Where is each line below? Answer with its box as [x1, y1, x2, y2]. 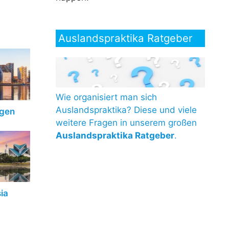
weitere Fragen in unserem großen [55, 117, 197, 128]
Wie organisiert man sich [55, 91, 157, 102]
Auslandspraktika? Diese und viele [55, 104, 197, 115]
